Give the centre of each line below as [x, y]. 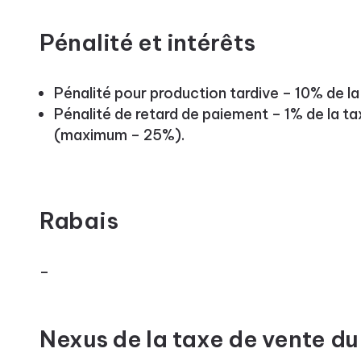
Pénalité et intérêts [147, 42]
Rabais [79, 220]
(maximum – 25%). [119, 135]
